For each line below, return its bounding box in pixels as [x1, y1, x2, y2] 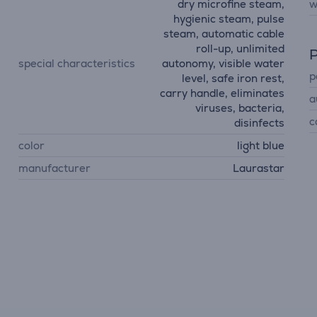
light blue [236, 139, 284, 152]
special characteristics [18, 57, 136, 70]
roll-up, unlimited [195, 42, 284, 55]
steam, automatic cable [163, 27, 284, 40]
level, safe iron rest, [181, 71, 284, 85]
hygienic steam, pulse [173, 12, 284, 25]
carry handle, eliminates [159, 86, 284, 100]
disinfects [234, 116, 284, 129]
